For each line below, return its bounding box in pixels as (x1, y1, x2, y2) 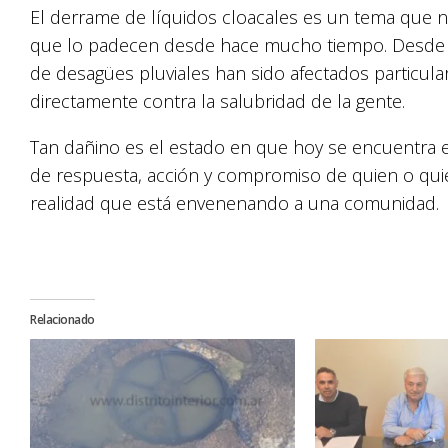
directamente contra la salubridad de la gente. (30, 89, 405, 113)
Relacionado (30, 311, 95, 328)
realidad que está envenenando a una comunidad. (30, 191, 439, 215)
